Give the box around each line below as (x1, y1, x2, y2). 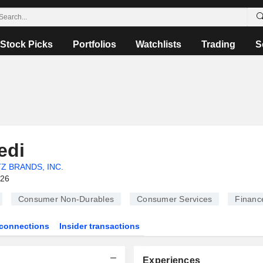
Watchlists (136, 39, 182, 49)
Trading (201, 39, 235, 49)
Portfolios (72, 39, 116, 49)
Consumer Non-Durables (18, 194, 114, 204)
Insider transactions (59, 221, 140, 231)
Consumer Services (137, 194, 213, 204)
